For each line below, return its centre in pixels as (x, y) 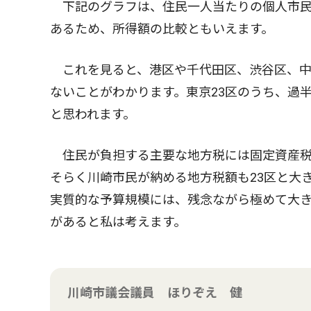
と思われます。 (93, 114)
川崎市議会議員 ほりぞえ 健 (155, 292)
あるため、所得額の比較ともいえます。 (162, 28)
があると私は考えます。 (118, 221)
